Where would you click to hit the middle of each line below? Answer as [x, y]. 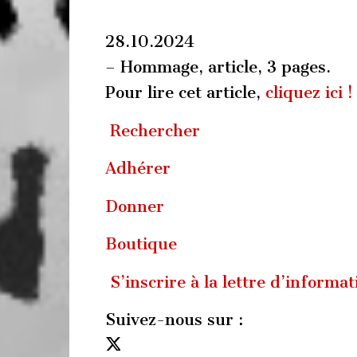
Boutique [141, 244]
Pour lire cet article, [185, 92]
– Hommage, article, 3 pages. [218, 67]
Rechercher [153, 130]
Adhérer [138, 168]
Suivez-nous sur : [174, 320]
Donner [135, 206]
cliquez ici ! [309, 92]
